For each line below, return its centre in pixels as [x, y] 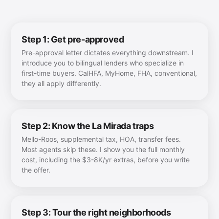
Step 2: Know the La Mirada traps [88, 126]
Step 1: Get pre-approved [73, 39]
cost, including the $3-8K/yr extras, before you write [106, 160]
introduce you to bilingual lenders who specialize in [103, 63]
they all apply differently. [61, 83]
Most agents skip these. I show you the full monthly [103, 149]
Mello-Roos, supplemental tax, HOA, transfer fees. [101, 139]
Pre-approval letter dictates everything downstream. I [108, 53]
